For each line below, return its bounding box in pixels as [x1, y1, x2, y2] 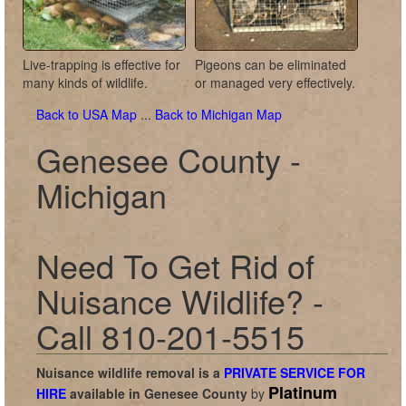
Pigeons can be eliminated [195, 55, 346, 73]
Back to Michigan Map [155, 105, 282, 123]
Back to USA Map [36, 105, 140, 123]
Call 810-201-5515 [36, 313, 304, 359]
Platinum [268, 381, 337, 404]
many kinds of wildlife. [23, 73, 148, 92]
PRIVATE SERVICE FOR [224, 363, 365, 382]
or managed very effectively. [195, 73, 355, 92]
